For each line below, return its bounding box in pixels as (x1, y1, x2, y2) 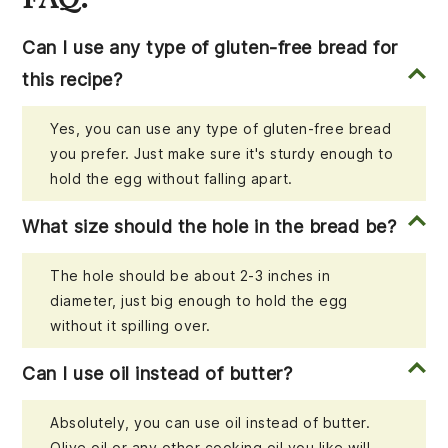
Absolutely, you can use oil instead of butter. (50, 414, 371, 432)
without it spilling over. (50, 317, 211, 335)
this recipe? (22, 69, 123, 91)
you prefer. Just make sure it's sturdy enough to (50, 145, 394, 163)
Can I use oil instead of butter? (22, 363, 293, 385)
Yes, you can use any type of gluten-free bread (50, 120, 392, 138)
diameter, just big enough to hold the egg (50, 292, 348, 310)
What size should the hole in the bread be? (22, 216, 397, 238)
